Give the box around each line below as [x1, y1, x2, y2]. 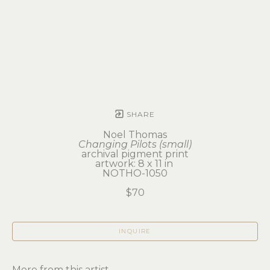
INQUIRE [119, 227, 151, 236]
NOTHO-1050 [102, 168, 168, 180]
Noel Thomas [103, 129, 167, 141]
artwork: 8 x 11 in [95, 158, 175, 170]
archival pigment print [81, 148, 189, 160]
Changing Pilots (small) [78, 139, 192, 151]
